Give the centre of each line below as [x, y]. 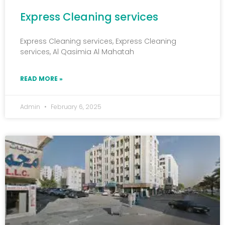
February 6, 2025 [75, 107]
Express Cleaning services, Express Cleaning [98, 41]
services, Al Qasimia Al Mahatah [77, 52]
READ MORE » [41, 79]
